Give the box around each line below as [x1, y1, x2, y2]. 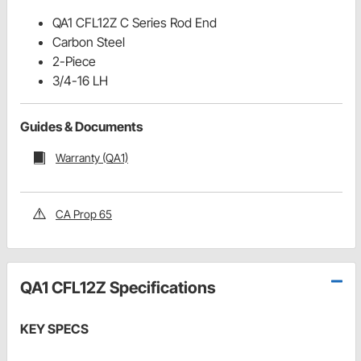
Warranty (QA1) [56, 151, 128, 165]
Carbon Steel [52, 34, 125, 51]
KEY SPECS [20, 320, 89, 337]
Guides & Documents [20, 118, 143, 135]
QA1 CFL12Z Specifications [20, 277, 216, 297]
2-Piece [52, 53, 96, 70]
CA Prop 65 [56, 206, 112, 221]
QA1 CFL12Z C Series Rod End [52, 15, 217, 31]
